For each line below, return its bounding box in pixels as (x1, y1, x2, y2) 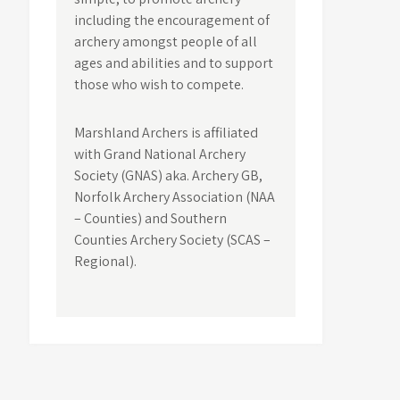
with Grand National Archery (74, 145, 246, 163)
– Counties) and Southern (74, 209, 228, 228)
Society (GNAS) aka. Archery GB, (74, 166, 263, 185)
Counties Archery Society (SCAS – (74, 230, 271, 249)
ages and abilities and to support (74, 54, 274, 72)
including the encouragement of (74, 11, 271, 29)
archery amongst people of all (74, 32, 258, 51)
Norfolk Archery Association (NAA (74, 187, 276, 206)
